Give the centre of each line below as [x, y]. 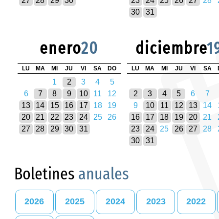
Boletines [46, 174]
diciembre [171, 48]
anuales [104, 174]
